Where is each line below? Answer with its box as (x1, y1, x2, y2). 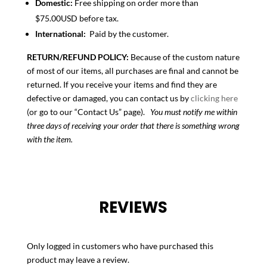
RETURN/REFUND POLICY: (26, 51, 131, 62)
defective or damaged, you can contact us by (26, 92, 191, 103)
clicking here (190, 92, 238, 103)
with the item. (26, 133, 73, 144)
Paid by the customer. (85, 28, 169, 39)
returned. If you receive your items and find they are (26, 79, 217, 89)
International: (35, 28, 86, 39)
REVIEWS (99, 196, 168, 218)
